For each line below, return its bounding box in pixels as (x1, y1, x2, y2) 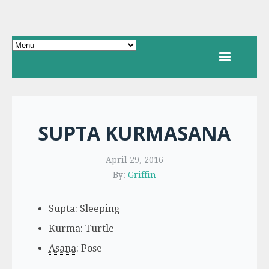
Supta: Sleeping (48, 203, 119, 214)
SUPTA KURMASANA (38, 120, 231, 146)
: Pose (76, 243, 102, 254)
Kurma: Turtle (48, 223, 114, 234)
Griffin (127, 170, 156, 180)
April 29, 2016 (105, 155, 163, 165)
